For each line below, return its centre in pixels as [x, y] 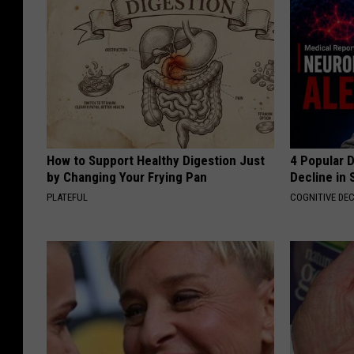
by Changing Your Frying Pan [127, 177]
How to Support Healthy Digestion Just [156, 161]
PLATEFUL [67, 198]
